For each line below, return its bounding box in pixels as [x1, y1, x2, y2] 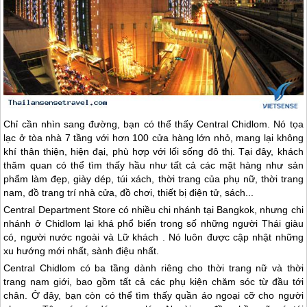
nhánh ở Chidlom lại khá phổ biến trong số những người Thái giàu [3, 218, 304, 230]
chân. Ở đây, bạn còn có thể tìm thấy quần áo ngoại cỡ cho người [3, 290, 304, 302]
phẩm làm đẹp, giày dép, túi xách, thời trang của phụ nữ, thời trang [3, 173, 304, 185]
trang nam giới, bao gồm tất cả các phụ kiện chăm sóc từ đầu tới [3, 276, 304, 288]
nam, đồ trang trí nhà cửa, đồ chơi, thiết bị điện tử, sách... [3, 187, 257, 199]
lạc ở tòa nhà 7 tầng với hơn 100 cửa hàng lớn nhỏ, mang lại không [3, 132, 304, 144]
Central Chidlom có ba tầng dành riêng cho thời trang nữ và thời [3, 262, 304, 274]
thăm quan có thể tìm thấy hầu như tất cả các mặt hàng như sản [3, 160, 304, 171]
